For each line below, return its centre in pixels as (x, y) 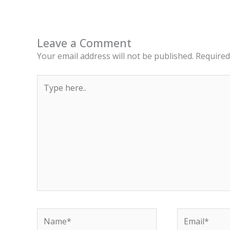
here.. (47, 93)
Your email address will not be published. (115, 56)
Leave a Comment (84, 43)
